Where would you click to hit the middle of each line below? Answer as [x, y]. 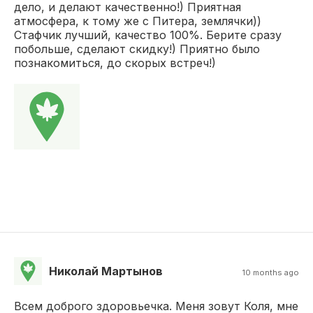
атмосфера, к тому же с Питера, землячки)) [138, 21]
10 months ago [271, 272]
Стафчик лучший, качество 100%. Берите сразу [148, 35]
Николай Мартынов [106, 271]
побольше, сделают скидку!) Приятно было [137, 49]
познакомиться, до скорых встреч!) [115, 63]
